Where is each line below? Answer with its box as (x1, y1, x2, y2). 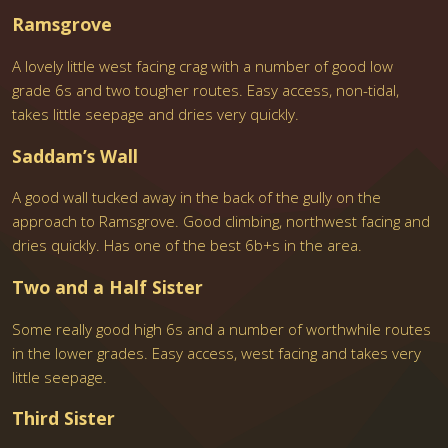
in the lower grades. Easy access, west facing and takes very (12, 342, 422, 363)
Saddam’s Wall (12, 143, 139, 168)
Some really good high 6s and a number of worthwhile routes (12, 318, 432, 339)
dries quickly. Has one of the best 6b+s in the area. (12, 235, 363, 256)
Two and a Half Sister (12, 275, 204, 300)
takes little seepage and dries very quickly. (12, 103, 300, 124)
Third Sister (12, 406, 116, 431)
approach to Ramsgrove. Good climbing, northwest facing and (12, 211, 431, 232)
